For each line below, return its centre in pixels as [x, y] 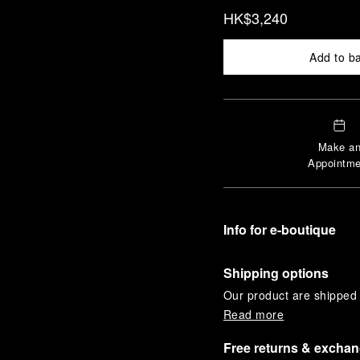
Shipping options [276, 273]
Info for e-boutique [279, 229]
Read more [254, 315]
